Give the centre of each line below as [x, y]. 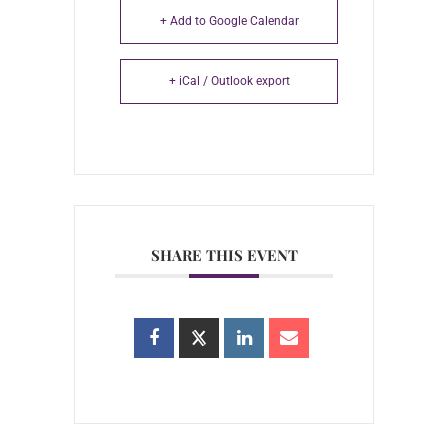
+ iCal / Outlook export [229, 81]
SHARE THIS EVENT [224, 255]
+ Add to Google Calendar [229, 21]
